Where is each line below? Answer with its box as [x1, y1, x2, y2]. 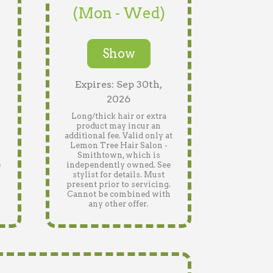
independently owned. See [66, 160, 171, 169]
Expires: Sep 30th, [75, 79, 162, 90]
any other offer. [88, 199, 149, 208]
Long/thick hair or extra [71, 112, 166, 121]
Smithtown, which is [77, 151, 160, 160]
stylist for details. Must [73, 170, 165, 179]
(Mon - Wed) [72, 4, 165, 22]
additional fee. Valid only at [65, 131, 172, 140]
